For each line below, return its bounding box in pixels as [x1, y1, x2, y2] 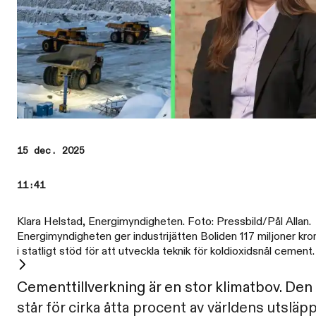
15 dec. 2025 [17, 144, 85, 158]
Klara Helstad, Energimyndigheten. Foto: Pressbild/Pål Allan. [17, 214, 311, 229]
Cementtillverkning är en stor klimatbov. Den [17, 277, 312, 298]
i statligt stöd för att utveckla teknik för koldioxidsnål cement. [17, 243, 315, 259]
